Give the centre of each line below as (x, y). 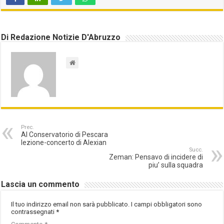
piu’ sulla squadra (175, 165)
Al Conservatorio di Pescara (65, 134)
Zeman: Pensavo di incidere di (156, 157)
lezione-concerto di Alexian (64, 142)
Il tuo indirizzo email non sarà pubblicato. (70, 204)
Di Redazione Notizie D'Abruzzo (61, 37)
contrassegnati (34, 211)
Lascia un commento (40, 184)
